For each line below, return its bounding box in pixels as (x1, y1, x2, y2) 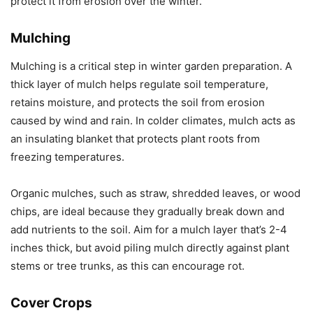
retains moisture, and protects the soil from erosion (10, 96, 265, 110)
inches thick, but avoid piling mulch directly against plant (10, 241, 289, 255)
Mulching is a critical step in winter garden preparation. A (10, 59, 292, 73)
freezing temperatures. (10, 150, 124, 164)
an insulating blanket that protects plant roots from (10, 132, 260, 146)
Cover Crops (10, 295, 92, 312)
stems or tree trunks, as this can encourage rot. (10, 259, 245, 273)
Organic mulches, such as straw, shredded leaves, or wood (10, 187, 300, 201)
